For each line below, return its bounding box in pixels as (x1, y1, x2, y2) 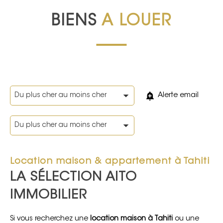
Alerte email (158, 92, 199, 99)
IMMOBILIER (10, 189, 87, 202)
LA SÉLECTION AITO (10, 171, 137, 184)
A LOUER (102, 14, 172, 29)
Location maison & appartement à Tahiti (10, 157, 210, 166)
